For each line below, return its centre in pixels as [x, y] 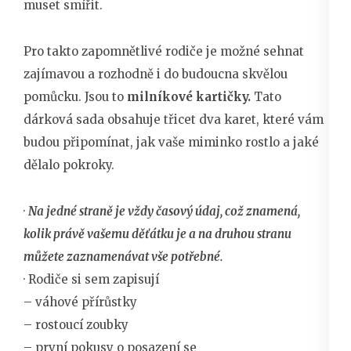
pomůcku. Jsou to [75, 96]
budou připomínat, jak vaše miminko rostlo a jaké [171, 142]
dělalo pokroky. [69, 165]
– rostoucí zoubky [76, 324]
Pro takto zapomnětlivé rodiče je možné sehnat [164, 51]
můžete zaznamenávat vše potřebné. [123, 256]
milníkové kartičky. [189, 96]
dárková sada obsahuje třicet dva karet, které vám [174, 119]
